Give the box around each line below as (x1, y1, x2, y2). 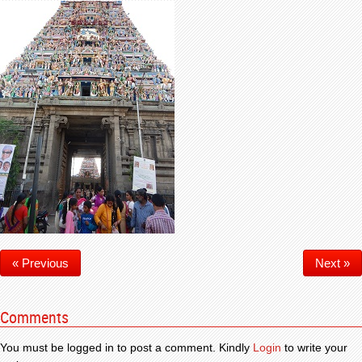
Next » (315, 256, 350, 270)
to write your (281, 341, 347, 354)
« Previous (12, 256, 69, 270)
